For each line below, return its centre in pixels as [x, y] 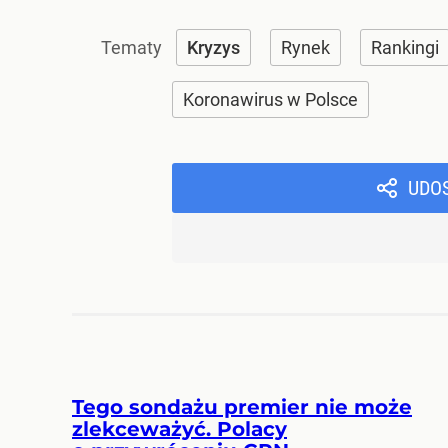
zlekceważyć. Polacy [179, 429]
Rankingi [405, 47]
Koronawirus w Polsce [270, 99]
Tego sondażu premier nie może [242, 407]
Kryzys [213, 47]
